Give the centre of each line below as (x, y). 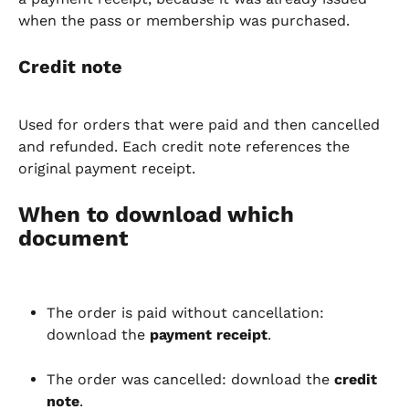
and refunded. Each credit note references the (186, 147)
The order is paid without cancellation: (188, 313)
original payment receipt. (107, 169)
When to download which (159, 214)
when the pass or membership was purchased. (184, 21)
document (73, 238)
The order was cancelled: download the (190, 379)
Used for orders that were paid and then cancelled (201, 125)
